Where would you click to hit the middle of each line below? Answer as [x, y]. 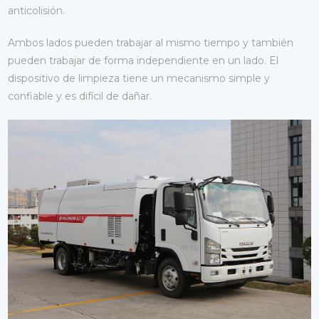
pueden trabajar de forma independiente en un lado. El [143, 60]
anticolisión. [37, 10]
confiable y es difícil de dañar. [80, 96]
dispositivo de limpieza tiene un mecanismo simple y [139, 78]
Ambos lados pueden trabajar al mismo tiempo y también [151, 42]
